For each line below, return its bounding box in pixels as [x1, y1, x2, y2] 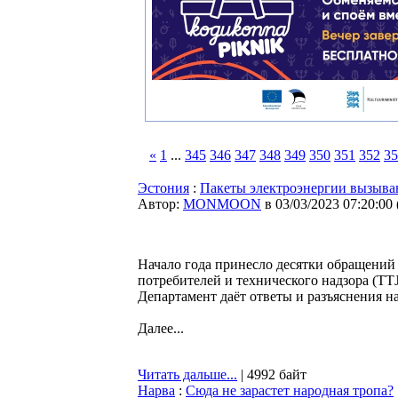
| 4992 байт [237, 367, 306, 382]
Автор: [138, 196, 183, 211]
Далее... [138, 321, 184, 336]
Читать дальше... [138, 367, 237, 382]
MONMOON [183, 196, 261, 211]
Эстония [138, 180, 189, 195]
